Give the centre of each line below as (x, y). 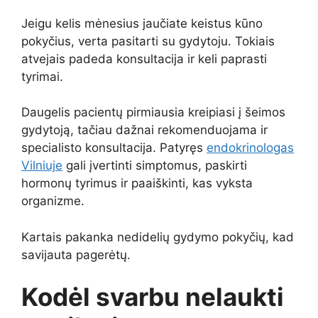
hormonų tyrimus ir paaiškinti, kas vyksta (137, 183)
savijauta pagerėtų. (76, 254)
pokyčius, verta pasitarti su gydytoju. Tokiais (148, 41)
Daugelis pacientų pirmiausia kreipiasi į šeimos (153, 113)
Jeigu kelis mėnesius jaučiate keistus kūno (142, 23)
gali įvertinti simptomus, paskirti (155, 166)
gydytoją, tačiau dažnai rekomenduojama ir (144, 130)
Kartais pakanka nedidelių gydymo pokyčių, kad (158, 237)
